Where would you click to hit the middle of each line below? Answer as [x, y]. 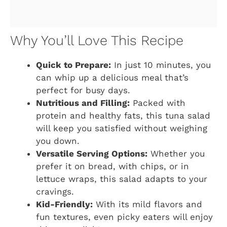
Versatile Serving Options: [92, 154]
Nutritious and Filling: [83, 103]
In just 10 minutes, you [161, 65]
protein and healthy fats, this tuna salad [123, 116]
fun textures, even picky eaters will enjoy [124, 217]
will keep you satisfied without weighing [122, 128]
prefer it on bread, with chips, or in [112, 166]
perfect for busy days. [83, 90]
